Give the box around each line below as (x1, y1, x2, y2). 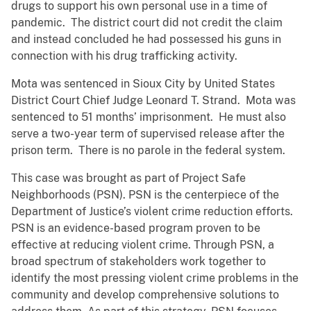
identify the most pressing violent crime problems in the (11, 271, 299, 285)
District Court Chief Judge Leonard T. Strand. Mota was (11, 94, 296, 108)
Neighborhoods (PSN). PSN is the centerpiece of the (11, 188, 279, 202)
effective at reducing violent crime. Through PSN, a (11, 238, 274, 252)
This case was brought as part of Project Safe (11, 171, 246, 185)
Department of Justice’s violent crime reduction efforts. (11, 205, 293, 219)
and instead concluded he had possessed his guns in (11, 33, 281, 47)
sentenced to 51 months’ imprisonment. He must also (11, 110, 286, 124)
